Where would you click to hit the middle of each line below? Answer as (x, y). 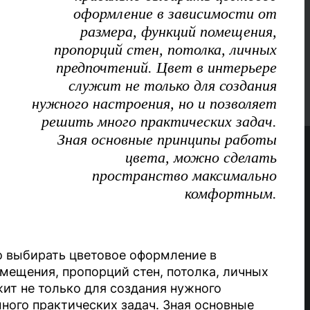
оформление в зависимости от (175, 13)
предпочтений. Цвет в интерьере (166, 67)
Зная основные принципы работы (167, 139)
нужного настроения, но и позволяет (154, 103)
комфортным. (231, 193)
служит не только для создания (173, 85)
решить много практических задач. (159, 121)
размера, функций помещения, (179, 31)
